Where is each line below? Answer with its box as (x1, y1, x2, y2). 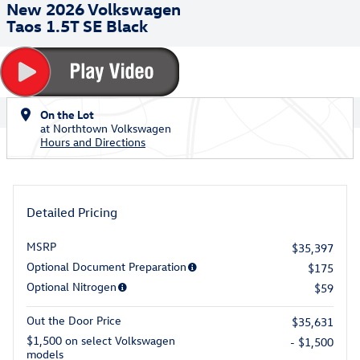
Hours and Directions (40, 134, 145, 149)
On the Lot (40, 107, 94, 122)
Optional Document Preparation (27, 259, 186, 274)
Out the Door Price (27, 313, 121, 328)
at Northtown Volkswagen (40, 121, 171, 136)
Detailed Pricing (27, 204, 117, 220)
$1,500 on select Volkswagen (27, 333, 175, 348)
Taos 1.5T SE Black (6, 14, 148, 35)
